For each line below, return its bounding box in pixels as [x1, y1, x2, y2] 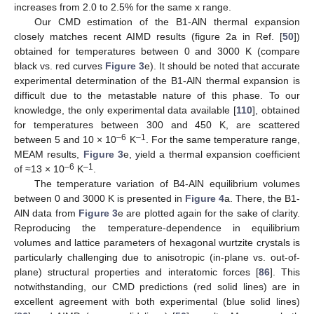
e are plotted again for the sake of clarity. [118, 207, 300, 219]
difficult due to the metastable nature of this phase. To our [14, 90, 300, 102]
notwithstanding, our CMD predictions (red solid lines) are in [14, 281, 300, 293]
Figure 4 [185, 193, 224, 205]
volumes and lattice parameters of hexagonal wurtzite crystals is [14, 237, 300, 249]
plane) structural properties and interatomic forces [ [14, 266, 259, 278]
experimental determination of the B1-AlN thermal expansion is [14, 75, 300, 87]
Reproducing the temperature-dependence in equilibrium [14, 222, 300, 234]
